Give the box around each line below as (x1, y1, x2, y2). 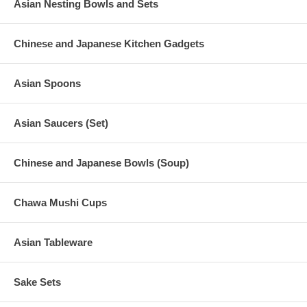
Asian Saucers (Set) (14, 117, 108, 130)
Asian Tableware (14, 236, 93, 249)
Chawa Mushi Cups (14, 197, 107, 209)
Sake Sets (14, 276, 61, 288)
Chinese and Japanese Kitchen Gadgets (14, 38, 204, 50)
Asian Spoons (14, 77, 81, 90)
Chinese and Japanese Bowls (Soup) (14, 157, 189, 169)
